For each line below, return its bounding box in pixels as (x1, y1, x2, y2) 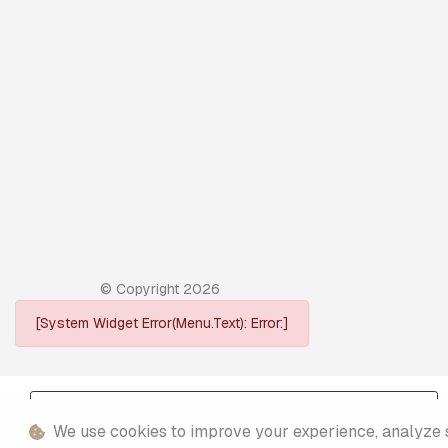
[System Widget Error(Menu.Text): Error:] (36, 314, 288, 332)
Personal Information (168, 397, 300, 415)
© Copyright (100, 280, 184, 298)
